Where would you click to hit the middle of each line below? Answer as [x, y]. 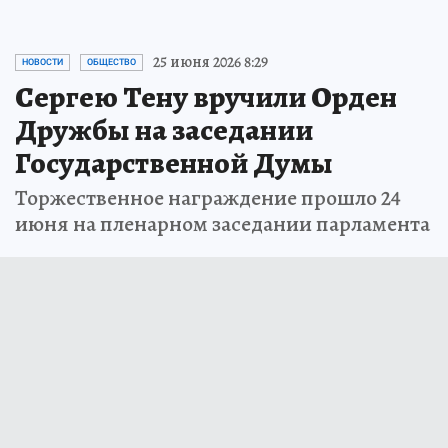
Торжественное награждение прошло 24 [208, 198]
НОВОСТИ [42, 62]
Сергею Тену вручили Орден [206, 97]
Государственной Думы [174, 163]
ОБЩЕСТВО [111, 62]
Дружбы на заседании [164, 130]
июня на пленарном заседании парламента [222, 224]
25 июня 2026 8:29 [210, 62]
